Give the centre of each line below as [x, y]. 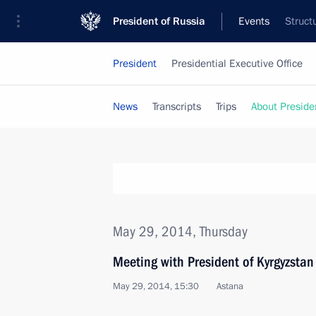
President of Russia [159, 21]
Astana [230, 286]
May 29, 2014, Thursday [180, 231]
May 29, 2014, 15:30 [156, 286]
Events [254, 21]
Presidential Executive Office [237, 63]
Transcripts [177, 107]
